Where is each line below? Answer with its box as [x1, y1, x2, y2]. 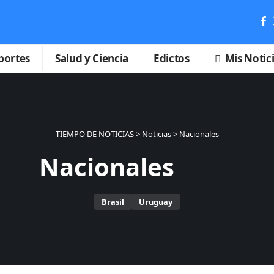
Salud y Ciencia [55, 51, 129, 66]
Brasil [102, 196, 124, 207]
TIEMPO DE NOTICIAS [55, 128, 134, 139]
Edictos [154, 51, 190, 66]
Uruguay [139, 196, 172, 207]
